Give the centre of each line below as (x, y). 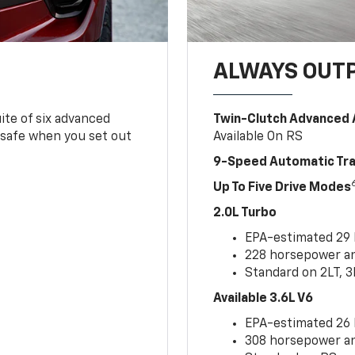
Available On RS (258, 137)
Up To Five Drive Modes (282, 187)
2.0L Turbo (245, 213)
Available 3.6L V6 (263, 298)
